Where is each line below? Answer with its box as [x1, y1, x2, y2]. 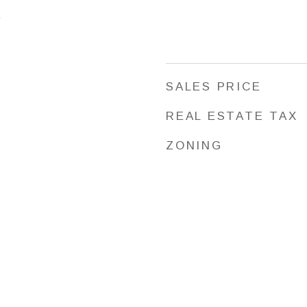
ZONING [166, 139, 223, 152]
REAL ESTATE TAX [166, 110, 298, 123]
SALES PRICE [166, 80, 262, 93]
